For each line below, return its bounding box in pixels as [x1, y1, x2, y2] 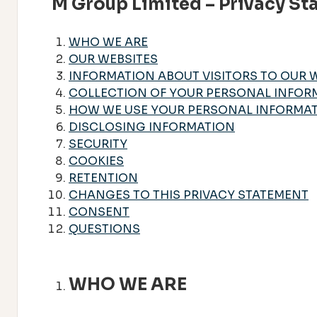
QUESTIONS [69, 221, 140, 236]
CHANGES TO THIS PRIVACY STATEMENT [69, 187, 309, 202]
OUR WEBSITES [69, 51, 158, 67]
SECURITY [69, 136, 127, 151]
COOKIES [69, 153, 124, 168]
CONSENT [69, 204, 129, 219]
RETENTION [69, 170, 138, 185]
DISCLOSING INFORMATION [69, 119, 235, 134]
